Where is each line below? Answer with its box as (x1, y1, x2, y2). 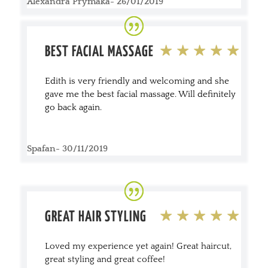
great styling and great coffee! (44, 254, 165, 264)
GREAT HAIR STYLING (44, 209, 147, 224)
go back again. (44, 102, 102, 112)
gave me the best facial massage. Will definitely (44, 89, 236, 99)
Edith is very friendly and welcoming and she (44, 75, 229, 86)
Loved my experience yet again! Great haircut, (44, 240, 232, 251)
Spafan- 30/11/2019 (26, 143, 108, 154)
